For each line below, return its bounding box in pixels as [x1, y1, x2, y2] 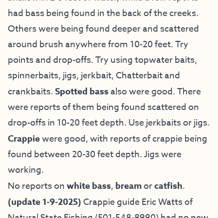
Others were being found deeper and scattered [8, 22, 199, 36]
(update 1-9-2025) [8, 195, 81, 208]
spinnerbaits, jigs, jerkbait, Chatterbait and [8, 69, 180, 82]
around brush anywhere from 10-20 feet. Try [8, 37, 188, 51]
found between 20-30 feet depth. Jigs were [8, 147, 182, 161]
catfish [154, 179, 182, 192]
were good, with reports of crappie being [40, 132, 207, 145]
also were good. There [109, 85, 201, 98]
